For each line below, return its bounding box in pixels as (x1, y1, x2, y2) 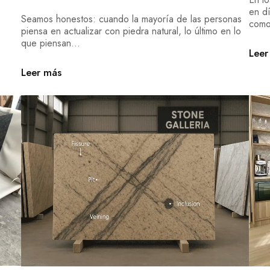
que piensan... (20, 36, 80, 51)
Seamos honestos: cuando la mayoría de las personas (20, 12, 242, 27)
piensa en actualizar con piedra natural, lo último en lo (20, 24, 241, 39)
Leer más (20, 65, 61, 80)
